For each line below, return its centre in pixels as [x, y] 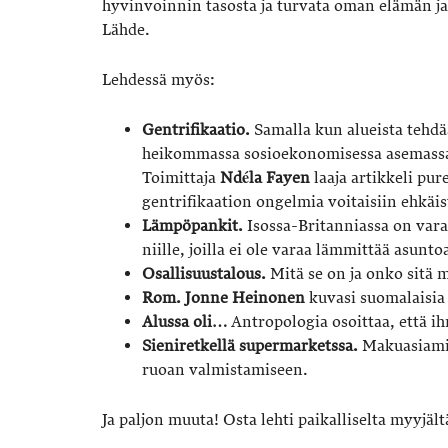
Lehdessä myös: [158, 79]
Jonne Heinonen [245, 297]
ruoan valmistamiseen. [225, 369]
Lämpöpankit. [192, 225]
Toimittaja [181, 177]
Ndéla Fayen [265, 177]
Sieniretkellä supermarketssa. [250, 345]
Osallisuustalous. [204, 273]
